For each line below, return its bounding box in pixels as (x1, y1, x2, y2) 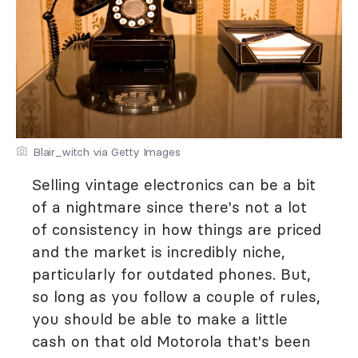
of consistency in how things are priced (32, 220, 321, 240)
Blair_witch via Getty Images (33, 145, 181, 160)
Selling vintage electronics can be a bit (32, 175, 316, 195)
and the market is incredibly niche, (32, 242, 285, 262)
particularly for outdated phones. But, (32, 265, 311, 284)
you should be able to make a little (32, 309, 288, 329)
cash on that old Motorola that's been (32, 332, 311, 352)
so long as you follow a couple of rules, (32, 287, 320, 307)
